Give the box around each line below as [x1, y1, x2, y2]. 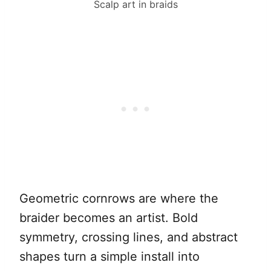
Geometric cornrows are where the [19, 191, 218, 206]
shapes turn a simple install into [19, 249, 200, 264]
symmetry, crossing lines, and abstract [19, 229, 238, 244]
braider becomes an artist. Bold [19, 210, 198, 225]
